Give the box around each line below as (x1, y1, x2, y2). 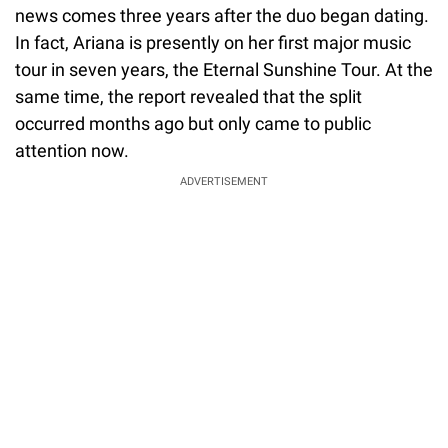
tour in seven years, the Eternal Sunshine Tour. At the (15, 58, 433, 80)
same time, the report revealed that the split (15, 85, 362, 107)
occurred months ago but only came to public (15, 112, 371, 134)
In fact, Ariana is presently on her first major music (15, 31, 411, 53)
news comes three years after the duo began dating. (15, 4, 429, 26)
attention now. (15, 139, 129, 161)
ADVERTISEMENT (180, 174, 268, 188)
